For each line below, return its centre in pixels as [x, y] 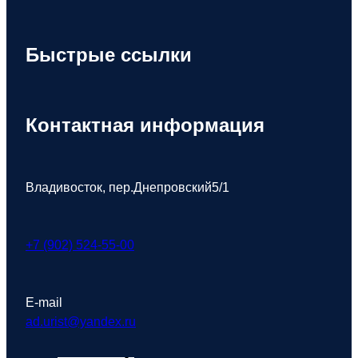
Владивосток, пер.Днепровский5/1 [127, 188]
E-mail [44, 303]
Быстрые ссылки [109, 55]
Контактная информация [145, 125]
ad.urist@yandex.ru [81, 322]
